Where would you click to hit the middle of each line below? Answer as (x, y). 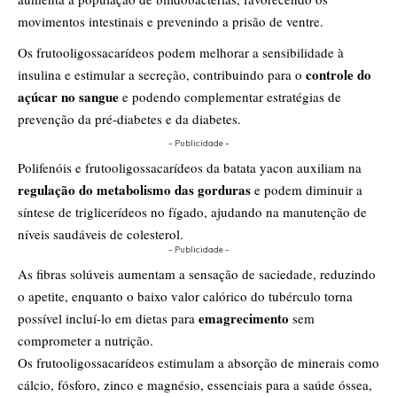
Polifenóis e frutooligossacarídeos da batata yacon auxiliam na (190, 167)
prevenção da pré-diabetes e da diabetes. (129, 118)
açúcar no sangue (70, 96)
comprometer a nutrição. (86, 340)
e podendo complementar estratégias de (232, 96)
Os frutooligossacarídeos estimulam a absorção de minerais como (198, 362)
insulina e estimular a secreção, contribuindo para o (160, 74)
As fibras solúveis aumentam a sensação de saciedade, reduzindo (197, 273)
